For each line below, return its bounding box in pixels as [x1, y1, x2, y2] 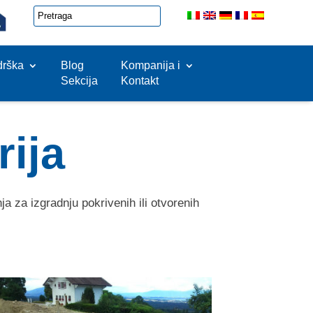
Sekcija [60, 75, 98, 87]
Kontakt [120, 75, 159, 87]
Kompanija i [120, 59, 180, 71]
